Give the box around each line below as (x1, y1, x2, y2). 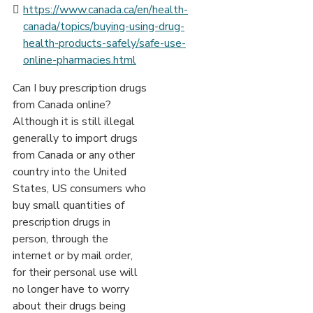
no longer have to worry (13, 282, 129, 298)
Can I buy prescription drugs (13, 80, 147, 96)
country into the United (13, 164, 126, 180)
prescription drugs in (13, 214, 110, 231)
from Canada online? (13, 97, 111, 113)
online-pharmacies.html (23, 52, 136, 68)
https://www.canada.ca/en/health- (23, 2, 188, 18)
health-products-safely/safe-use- (23, 36, 186, 52)
